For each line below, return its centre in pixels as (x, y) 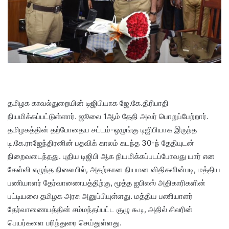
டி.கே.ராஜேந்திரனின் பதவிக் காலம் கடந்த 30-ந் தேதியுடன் (101, 143)
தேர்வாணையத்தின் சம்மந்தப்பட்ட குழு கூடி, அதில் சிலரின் (100, 209)
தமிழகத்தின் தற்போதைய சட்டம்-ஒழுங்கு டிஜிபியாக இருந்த (102, 129)
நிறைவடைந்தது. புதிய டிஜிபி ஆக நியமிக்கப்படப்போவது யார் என (111, 156)
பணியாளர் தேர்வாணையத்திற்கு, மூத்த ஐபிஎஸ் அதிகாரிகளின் (107, 182)
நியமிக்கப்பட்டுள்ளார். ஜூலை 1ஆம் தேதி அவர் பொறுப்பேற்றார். (108, 116)
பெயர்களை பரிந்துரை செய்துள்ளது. (65, 222)
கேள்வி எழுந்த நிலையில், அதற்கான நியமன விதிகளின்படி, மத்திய (114, 169)
